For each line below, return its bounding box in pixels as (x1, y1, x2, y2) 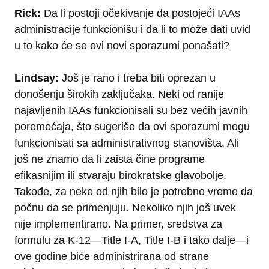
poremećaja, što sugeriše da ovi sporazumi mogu (14, 121, 250, 133)
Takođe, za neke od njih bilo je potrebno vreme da (14, 186, 253, 198)
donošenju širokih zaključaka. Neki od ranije (14, 88, 224, 101)
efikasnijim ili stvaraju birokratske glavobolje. (14, 169, 226, 182)
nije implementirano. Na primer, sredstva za (14, 218, 222, 231)
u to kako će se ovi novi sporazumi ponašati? (14, 40, 229, 52)
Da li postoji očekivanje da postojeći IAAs (41, 7, 240, 20)
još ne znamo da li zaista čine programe (14, 153, 205, 166)
